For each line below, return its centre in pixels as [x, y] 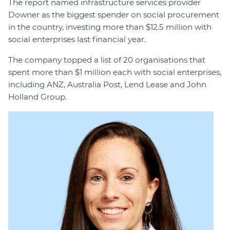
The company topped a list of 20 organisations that [107, 60]
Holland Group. [37, 97]
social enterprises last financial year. [77, 40]
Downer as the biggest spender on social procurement [114, 15]
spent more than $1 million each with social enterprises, [115, 72]
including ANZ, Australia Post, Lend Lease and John [107, 85]
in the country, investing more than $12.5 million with [110, 27]
